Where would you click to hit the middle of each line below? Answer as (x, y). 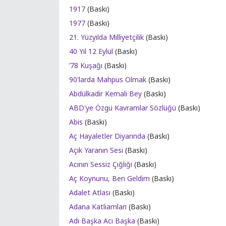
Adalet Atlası (90, 192)
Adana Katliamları (98, 207)
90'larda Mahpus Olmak (108, 79)
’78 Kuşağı (86, 65)
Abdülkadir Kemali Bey (105, 94)
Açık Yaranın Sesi (96, 150)
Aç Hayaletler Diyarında (107, 136)
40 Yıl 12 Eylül (91, 51)
